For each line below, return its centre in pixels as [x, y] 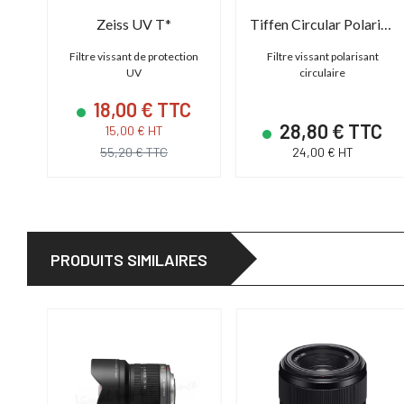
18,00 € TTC [141, 110]
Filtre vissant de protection [134, 57]
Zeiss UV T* [134, 24]
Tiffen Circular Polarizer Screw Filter [386, 24]
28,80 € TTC [330, 131]
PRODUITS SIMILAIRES [129, 260]
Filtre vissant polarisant [322, 57]
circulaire [323, 73]
